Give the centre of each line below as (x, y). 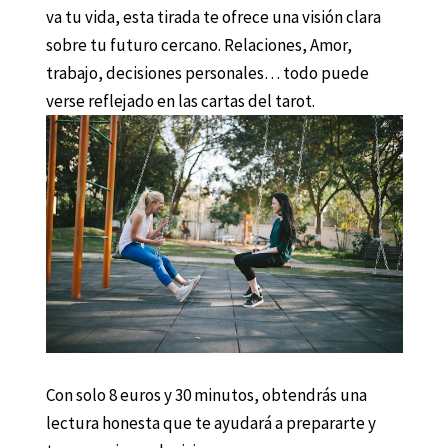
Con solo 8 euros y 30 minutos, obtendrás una (206, 395)
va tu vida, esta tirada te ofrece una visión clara (213, 17)
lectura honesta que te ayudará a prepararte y (210, 423)
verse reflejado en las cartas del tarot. (180, 101)
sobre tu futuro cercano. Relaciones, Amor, (198, 45)
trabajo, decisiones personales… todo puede (207, 73)
